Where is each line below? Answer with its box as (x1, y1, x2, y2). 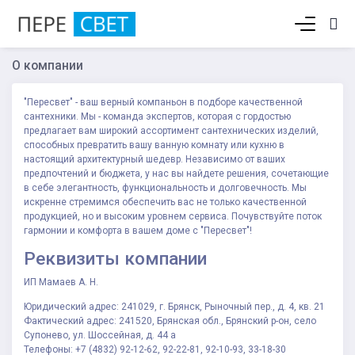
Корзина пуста (202, 21, 273, 34)
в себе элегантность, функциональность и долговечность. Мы (24, 182, 307, 193)
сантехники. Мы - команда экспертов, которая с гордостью (24, 111, 291, 122)
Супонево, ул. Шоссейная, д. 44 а (24, 329, 176, 341)
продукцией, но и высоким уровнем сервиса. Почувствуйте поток (24, 211, 322, 222)
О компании (12, 58, 83, 73)
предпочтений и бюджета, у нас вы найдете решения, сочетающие (24, 168, 329, 179)
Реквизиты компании (24, 248, 207, 269)
